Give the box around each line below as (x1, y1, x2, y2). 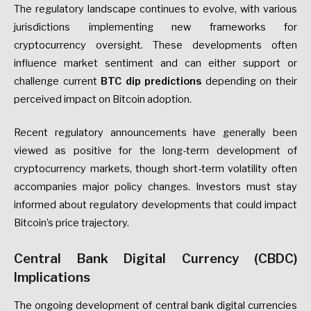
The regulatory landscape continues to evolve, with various (14, 2, 297, 15)
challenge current (14, 74, 101, 87)
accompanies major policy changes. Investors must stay (14, 180, 297, 193)
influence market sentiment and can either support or (14, 56, 297, 69)
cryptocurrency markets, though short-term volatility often (14, 162, 297, 175)
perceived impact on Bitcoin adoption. (14, 92, 192, 106)
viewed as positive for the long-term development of (14, 144, 297, 157)
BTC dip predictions (101, 74, 202, 87)
